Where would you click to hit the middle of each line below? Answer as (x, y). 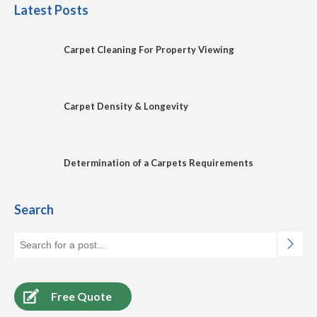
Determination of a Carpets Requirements (158, 163)
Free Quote (81, 296)
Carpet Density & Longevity (126, 106)
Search (34, 210)
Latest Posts (51, 10)
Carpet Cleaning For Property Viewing (149, 50)
